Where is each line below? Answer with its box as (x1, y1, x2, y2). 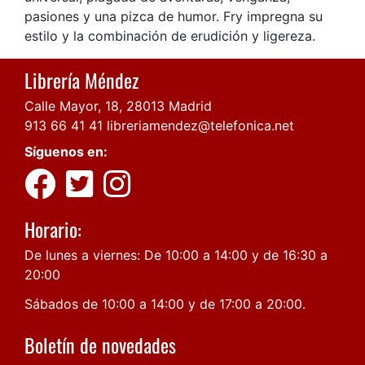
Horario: (24, 213, 81, 244)
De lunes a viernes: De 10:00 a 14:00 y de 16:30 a (24, 246, 328, 263)
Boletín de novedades (24, 329, 176, 359)
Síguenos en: (24, 143, 108, 160)
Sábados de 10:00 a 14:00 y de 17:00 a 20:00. (24, 295, 306, 312)
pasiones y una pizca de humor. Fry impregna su (24, 7, 323, 24)
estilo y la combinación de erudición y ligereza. (24, 27, 315, 44)
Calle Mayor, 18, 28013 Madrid (24, 97, 212, 114)
